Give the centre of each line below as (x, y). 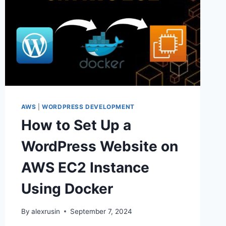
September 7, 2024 (101, 211)
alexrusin (45, 211)
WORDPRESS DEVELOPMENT (88, 107)
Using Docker (67, 189)
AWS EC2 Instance (85, 168)
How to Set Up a (76, 125)
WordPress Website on (99, 147)
